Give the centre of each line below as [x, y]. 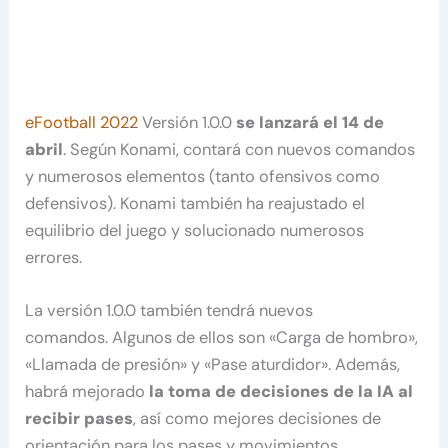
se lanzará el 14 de [310, 122]
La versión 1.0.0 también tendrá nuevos [169, 310]
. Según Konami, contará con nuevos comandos [239, 149]
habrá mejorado [87, 391]
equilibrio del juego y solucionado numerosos [195, 230]
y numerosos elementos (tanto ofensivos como [203, 176]
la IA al [386, 391]
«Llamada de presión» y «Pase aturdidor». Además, [213, 364]
